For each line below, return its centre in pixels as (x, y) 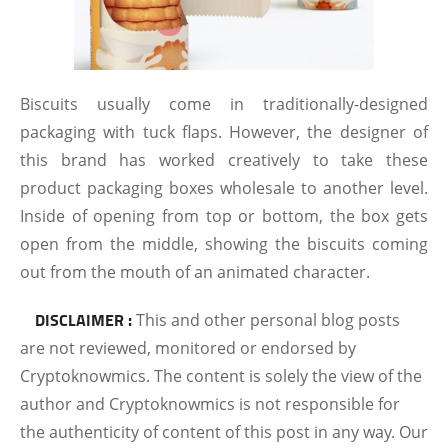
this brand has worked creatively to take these (224, 160)
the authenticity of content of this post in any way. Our (224, 432)
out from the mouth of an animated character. (195, 272)
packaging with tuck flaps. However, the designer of (224, 132)
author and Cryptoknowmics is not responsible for (210, 404)
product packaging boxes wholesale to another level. (224, 188)
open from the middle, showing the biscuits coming (224, 244)
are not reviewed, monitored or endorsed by (188, 348)
